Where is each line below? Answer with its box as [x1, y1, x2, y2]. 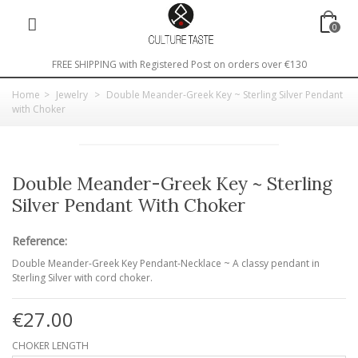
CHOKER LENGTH [12, 338, 91, 352]
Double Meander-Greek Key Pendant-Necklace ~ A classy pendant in [12, 256, 320, 270]
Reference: [12, 233, 67, 249]
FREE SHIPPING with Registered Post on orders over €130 [51, 58, 307, 71]
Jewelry [56, 88, 88, 101]
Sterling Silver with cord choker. [12, 270, 153, 284]
